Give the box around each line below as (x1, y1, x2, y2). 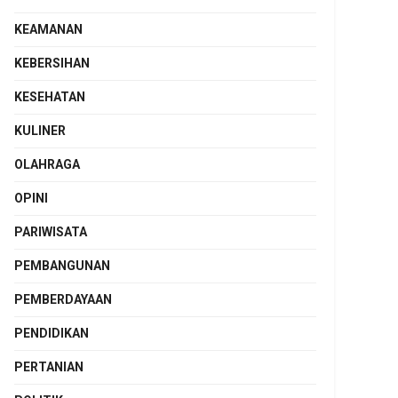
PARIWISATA (14, 225, 87, 239)
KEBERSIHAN (14, 56, 90, 70)
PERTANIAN (14, 360, 84, 374)
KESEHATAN (14, 90, 85, 104)
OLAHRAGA (14, 157, 80, 171)
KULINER (14, 123, 66, 138)
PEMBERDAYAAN (14, 292, 112, 306)
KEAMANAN (14, 22, 83, 36)
